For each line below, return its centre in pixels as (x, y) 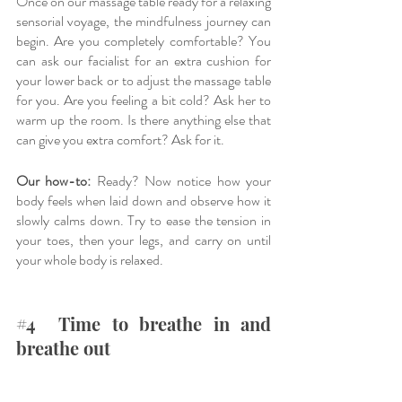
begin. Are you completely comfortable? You (144, 40)
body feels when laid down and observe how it (144, 200)
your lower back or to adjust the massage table (144, 80)
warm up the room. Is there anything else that (144, 119)
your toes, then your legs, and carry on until (144, 240)
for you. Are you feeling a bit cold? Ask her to (144, 100)
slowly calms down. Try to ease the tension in (144, 220)
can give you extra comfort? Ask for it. (122, 139)
